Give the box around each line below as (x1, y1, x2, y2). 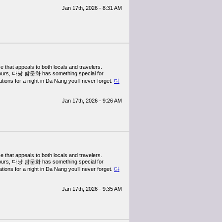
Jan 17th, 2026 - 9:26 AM (62, 98, 122, 104)
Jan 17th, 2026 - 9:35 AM (62, 186, 122, 192)
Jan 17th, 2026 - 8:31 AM (62, 5, 122, 11)
